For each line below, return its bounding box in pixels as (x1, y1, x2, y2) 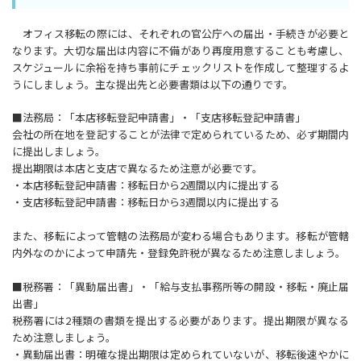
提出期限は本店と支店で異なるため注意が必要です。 (12, 160, 263, 176)
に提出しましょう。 (12, 143, 106, 160)
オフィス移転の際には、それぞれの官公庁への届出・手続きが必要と (12, 26, 349, 42)
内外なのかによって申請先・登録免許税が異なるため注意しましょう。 (12, 245, 346, 261)
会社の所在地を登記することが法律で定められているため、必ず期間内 (12, 127, 349, 143)
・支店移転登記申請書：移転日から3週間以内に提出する (12, 194, 280, 210)
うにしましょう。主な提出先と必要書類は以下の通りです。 (12, 77, 293, 93)
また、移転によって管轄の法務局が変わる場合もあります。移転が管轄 (12, 228, 349, 244)
